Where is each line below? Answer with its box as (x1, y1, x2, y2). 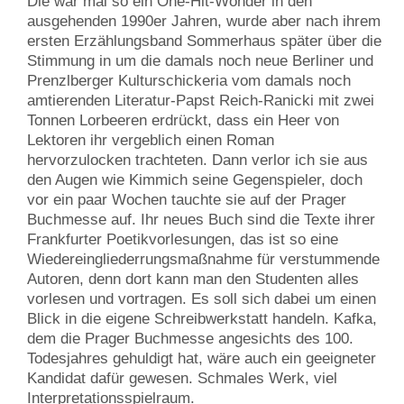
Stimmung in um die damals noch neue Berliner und (27, 51, 373, 69)
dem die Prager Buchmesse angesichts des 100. (27, 329, 353, 347)
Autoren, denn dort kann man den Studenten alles (27, 270, 359, 288)
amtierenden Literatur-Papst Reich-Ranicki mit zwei (27, 91, 374, 109)
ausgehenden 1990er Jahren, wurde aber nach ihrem (27, 12, 381, 30)
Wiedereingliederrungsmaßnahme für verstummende (27, 250, 380, 268)
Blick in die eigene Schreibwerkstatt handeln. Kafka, (27, 309, 377, 327)
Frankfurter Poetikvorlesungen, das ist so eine (27, 230, 338, 248)
